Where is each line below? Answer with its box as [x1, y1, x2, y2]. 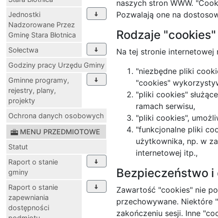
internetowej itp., [136, 147, 198, 158]
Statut [8, 142, 28, 151]
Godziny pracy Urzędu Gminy [8, 60, 105, 69]
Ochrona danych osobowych [8, 111, 104, 120]
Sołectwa [8, 45, 38, 54]
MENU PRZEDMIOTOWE [20, 127, 100, 136]
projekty [8, 96, 35, 105]
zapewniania [8, 193, 49, 201]
